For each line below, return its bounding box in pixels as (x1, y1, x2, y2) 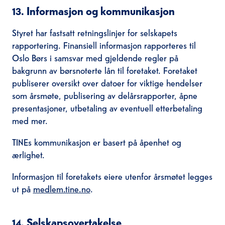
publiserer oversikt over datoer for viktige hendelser (12, 76, 202, 89)
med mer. (12, 114, 48, 127)
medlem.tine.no (33, 182, 90, 195)
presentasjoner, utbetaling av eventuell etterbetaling (12, 101, 202, 114)
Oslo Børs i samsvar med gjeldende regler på (12, 51, 178, 64)
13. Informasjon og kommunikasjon (12, 3, 175, 18)
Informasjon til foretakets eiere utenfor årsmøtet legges (12, 169, 212, 182)
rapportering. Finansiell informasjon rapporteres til (12, 38, 196, 51)
